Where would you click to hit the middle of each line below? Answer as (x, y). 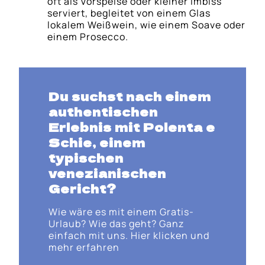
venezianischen (107, 173)
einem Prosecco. (88, 36)
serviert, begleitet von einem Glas (129, 13)
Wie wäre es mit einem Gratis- (121, 212)
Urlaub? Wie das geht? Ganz (116, 224)
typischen (86, 158)
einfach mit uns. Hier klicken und (129, 236)
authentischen (103, 112)
